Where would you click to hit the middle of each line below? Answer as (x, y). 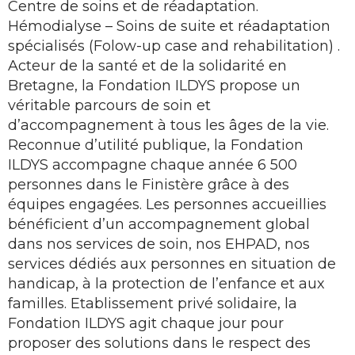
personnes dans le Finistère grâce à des (149, 185)
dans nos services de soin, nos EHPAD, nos (159, 244)
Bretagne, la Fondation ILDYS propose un (154, 86)
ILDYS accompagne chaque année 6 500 (153, 165)
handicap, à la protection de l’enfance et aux (166, 284)
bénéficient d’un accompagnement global (159, 224)
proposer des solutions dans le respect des (159, 343)
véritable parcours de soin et (109, 105)
